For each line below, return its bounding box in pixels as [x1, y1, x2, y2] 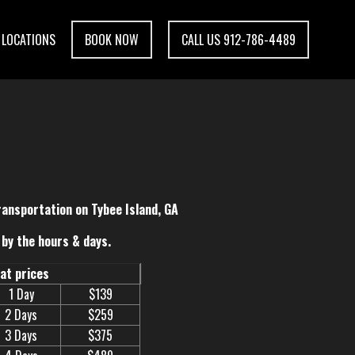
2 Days [5, 305, 37, 324]
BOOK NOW [85, 30, 139, 49]
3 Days [5, 326, 37, 345]
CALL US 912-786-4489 [181, 30, 296, 49]
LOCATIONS [2, 30, 55, 49]
